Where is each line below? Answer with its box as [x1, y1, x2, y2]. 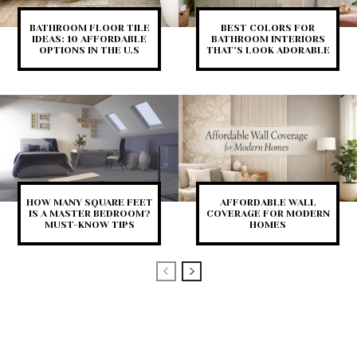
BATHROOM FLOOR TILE [29, 22, 150, 33]
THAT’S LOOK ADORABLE [206, 44, 330, 56]
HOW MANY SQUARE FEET [25, 197, 153, 209]
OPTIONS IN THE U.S [39, 44, 139, 56]
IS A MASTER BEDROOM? [28, 208, 151, 220]
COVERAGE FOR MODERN [206, 208, 330, 220]
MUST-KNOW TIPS [44, 219, 135, 231]
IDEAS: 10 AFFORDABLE [32, 33, 147, 45]
